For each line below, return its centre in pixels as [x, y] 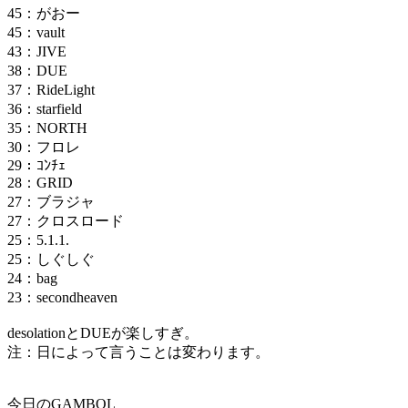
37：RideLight [51, 89]
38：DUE [37, 70]
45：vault [36, 32]
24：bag [32, 278]
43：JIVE [37, 51]
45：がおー [44, 13]
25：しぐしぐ [51, 259]
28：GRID [40, 182]
